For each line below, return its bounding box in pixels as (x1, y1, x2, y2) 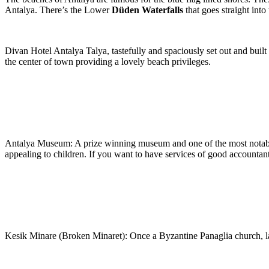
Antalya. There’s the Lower (5, 5, 112, 16)
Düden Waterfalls (112, 5, 183, 16)
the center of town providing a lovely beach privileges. (5, 56, 211, 67)
